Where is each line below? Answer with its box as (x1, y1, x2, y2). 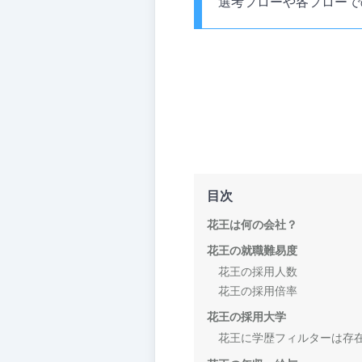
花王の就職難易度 (207, 244, 297, 258)
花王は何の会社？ (207, 217, 297, 231)
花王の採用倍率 (217, 284, 297, 297)
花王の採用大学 (207, 310, 286, 324)
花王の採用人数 (217, 265, 297, 278)
